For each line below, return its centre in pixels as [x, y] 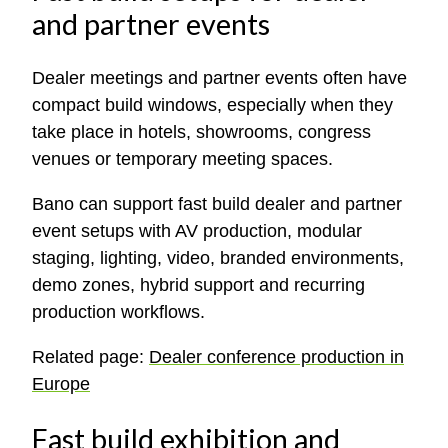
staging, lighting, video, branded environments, [218, 258]
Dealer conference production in [276, 357]
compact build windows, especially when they [212, 105]
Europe [61, 384]
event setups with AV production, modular [197, 231]
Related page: [90, 357]
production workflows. [118, 312]
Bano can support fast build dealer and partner [217, 204]
